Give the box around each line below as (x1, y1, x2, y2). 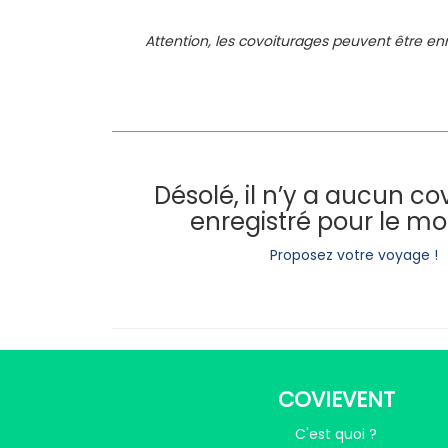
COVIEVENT (277, 385, 395, 414)
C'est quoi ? (295, 424, 377, 444)
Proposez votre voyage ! (270, 245, 439, 265)
